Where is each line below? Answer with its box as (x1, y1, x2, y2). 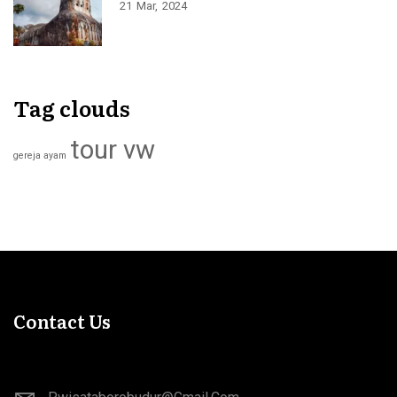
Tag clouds (13, 92, 130, 123)
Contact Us (13, 307, 111, 334)
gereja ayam (13, 150, 66, 161)
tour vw (70, 135, 155, 165)
